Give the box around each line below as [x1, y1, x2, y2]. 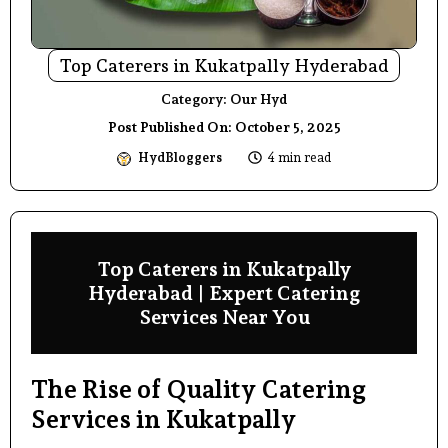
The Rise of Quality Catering [31, 373, 366, 404]
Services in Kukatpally [31, 403, 296, 434]
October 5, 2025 [234, 118, 341, 135]
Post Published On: [107, 118, 235, 135]
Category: [161, 90, 230, 107]
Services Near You [138, 304, 310, 329]
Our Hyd [230, 90, 287, 107]
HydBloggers [137, 149, 222, 165]
